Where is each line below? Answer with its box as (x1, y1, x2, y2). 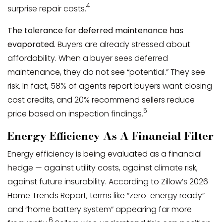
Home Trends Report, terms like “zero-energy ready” (7, 189, 205, 201)
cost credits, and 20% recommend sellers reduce (7, 94, 195, 106)
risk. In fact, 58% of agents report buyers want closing (7, 80, 212, 92)
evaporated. (7, 38, 55, 50)
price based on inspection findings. (7, 108, 143, 119)
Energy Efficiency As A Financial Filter (7, 127, 214, 144)
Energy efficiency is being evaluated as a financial (7, 148, 202, 160)
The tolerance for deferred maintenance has (7, 24, 183, 36)
